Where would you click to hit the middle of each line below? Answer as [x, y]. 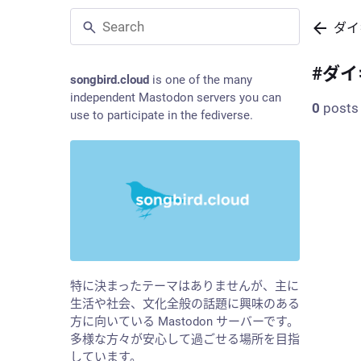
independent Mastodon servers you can [176, 98]
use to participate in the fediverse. [162, 115]
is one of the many [201, 80]
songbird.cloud [110, 80]
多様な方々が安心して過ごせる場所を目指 [185, 339]
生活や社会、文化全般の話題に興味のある [185, 303]
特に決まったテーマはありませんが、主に [185, 286]
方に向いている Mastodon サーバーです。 [185, 321]
